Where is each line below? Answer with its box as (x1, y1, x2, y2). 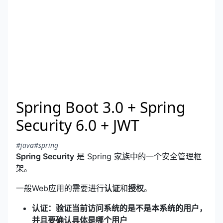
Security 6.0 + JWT (16, 115, 139, 135)
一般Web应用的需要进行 (16, 183, 104, 193)
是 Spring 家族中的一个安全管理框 (74, 151, 202, 161)
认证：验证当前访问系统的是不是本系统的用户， (32, 203, 207, 213)
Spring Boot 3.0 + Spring (16, 97, 185, 117)
